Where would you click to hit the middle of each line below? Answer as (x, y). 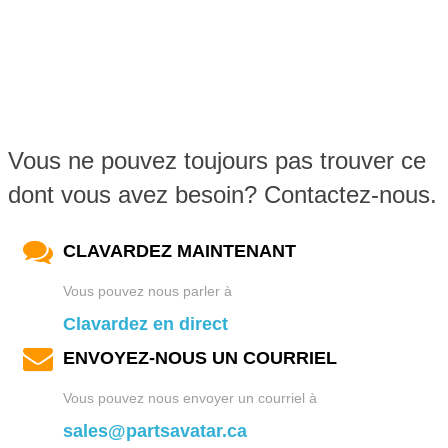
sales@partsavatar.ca (155, 430)
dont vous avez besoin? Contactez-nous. (222, 194)
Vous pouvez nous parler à (147, 290)
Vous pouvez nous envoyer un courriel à (190, 397)
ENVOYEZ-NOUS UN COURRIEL (200, 357)
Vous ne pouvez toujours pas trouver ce (217, 160)
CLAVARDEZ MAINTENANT (179, 250)
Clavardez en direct (145, 323)
